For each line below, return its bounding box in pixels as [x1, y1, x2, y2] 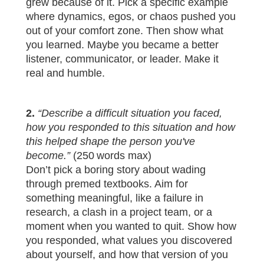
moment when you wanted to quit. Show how [26, 220, 236, 232]
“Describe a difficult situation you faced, [38, 107, 222, 119]
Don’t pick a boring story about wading [26, 163, 206, 176]
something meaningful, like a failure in [26, 192, 203, 204]
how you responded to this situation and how [26, 121, 235, 133]
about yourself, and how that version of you [26, 248, 228, 260]
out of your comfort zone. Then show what [26, 24, 223, 37]
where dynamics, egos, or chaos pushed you [26, 10, 236, 22]
